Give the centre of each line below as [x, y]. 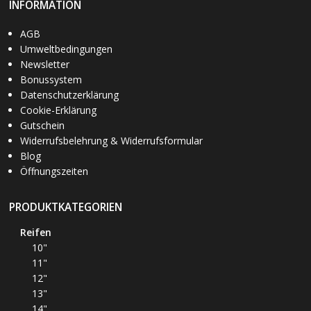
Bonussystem [51, 79]
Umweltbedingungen [66, 49]
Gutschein [42, 125]
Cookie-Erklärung [58, 110]
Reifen [35, 232]
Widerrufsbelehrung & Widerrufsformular [111, 140]
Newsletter [44, 64]
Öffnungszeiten [54, 171]
